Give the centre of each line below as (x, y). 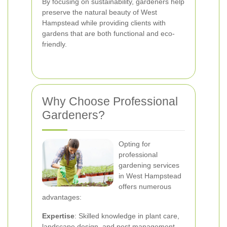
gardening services (149, 165)
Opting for (135, 144)
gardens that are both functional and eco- (108, 33)
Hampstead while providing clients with (104, 23)
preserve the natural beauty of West (100, 12)
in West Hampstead (150, 176)
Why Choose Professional (110, 101)
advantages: (62, 197)
